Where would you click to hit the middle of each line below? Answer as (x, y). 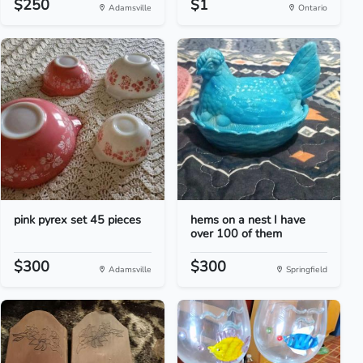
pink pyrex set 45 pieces (78, 220)
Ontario (311, 8)
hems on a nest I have (248, 220)
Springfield (305, 269)
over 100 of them (236, 233)
